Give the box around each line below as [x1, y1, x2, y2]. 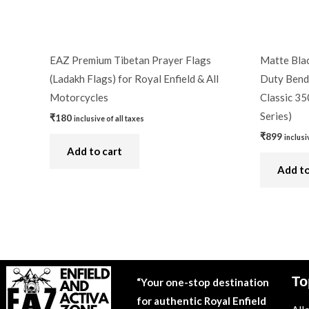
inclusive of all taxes [74, 113, 144, 123]
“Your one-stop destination [136, 275, 269, 288]
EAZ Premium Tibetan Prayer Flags [50, 54, 211, 67]
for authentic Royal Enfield [136, 294, 266, 307]
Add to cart [67, 144, 122, 157]
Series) [260, 110, 292, 123]
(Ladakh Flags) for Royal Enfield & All [50, 72, 219, 86]
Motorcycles [50, 91, 108, 104]
